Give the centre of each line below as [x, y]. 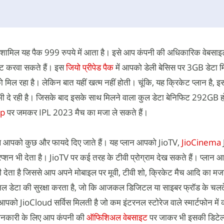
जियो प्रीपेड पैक [91, 67]
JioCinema [201, 142]
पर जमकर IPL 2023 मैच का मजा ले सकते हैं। [77, 112]
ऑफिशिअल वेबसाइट [117, 217]
